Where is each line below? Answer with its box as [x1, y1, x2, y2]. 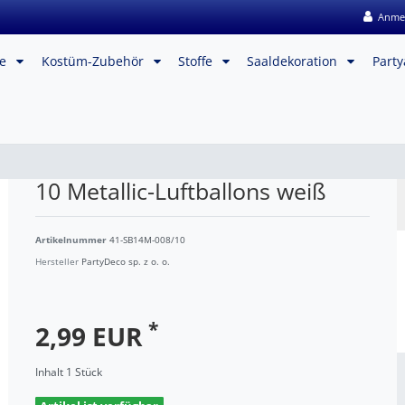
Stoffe [178, 52, 217, 71]
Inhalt [35, 363, 66, 380]
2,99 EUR [35, 318, 148, 353]
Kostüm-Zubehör [41, 52, 147, 71]
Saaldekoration [247, 52, 342, 71]
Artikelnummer [35, 233, 109, 246]
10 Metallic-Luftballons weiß [35, 174, 326, 206]
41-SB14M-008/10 [109, 233, 185, 246]
